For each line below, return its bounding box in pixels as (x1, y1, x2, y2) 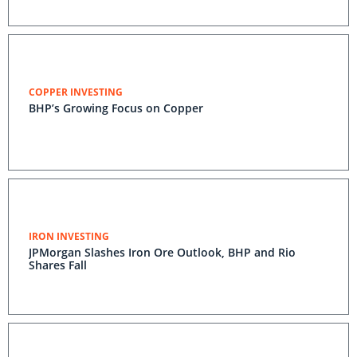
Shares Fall (29, 257, 87, 273)
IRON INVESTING (29, 229, 109, 243)
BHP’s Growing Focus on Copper (29, 100, 203, 116)
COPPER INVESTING (29, 85, 123, 99)
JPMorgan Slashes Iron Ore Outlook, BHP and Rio (29, 245, 296, 260)
